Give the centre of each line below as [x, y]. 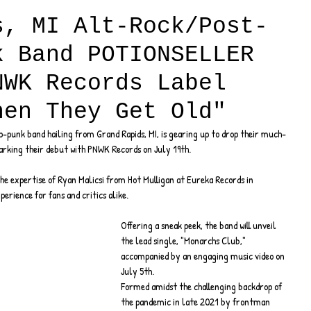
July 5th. [137, 271]
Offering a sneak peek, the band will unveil [200, 225]
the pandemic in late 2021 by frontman [196, 302]
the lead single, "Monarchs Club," [184, 241]
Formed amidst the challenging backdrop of [202, 286]
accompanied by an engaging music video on [204, 256]
